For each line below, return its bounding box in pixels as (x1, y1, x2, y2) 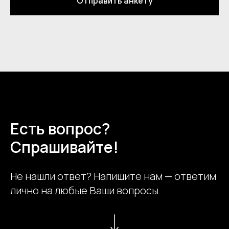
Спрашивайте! (10, 136, 119, 158)
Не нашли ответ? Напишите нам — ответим (10, 169, 216, 184)
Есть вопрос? (10, 118, 110, 140)
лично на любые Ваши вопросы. (10, 184, 161, 198)
